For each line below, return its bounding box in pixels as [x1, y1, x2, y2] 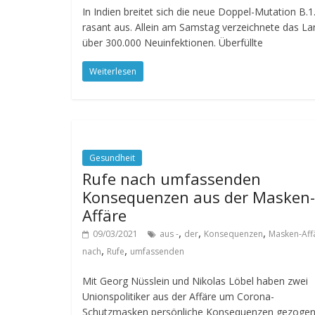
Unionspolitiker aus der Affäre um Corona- [82, 289, 274, 303]
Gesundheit [89, 151, 135, 164]
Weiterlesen [89, 65, 136, 77]
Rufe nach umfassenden [82, 167, 261, 189]
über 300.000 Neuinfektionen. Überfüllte [82, 35, 263, 49]
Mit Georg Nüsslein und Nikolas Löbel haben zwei [82, 274, 308, 288]
